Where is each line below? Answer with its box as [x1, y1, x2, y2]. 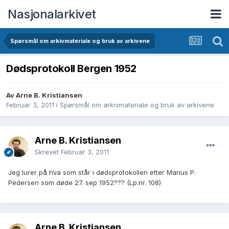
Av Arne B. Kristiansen [6, 91, 82, 100]
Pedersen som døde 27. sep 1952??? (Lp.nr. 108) [8, 178, 161, 187]
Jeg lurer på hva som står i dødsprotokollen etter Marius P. [8, 168, 196, 177]
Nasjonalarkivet [8, 6, 96, 21]
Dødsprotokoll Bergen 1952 [6, 62, 136, 75]
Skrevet [35, 148, 61, 156]
